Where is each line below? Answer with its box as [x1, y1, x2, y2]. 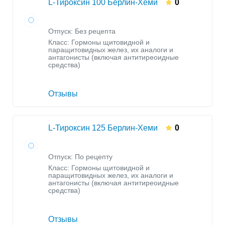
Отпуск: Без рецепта [48, 28, 116, 36]
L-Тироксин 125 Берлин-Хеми [48, 124, 158, 133]
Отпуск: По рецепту [48, 153, 113, 161]
